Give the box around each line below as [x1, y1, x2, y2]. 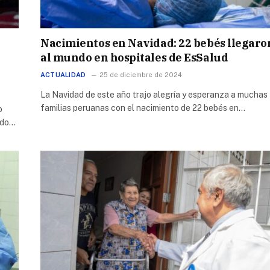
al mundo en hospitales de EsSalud [40, 50, 228, 64]
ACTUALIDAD [40, 71, 86, 78]
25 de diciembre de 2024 [99, 71, 183, 78]
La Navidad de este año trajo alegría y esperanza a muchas [40, 89, 268, 99]
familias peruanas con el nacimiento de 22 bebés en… [40, 102, 245, 113]
